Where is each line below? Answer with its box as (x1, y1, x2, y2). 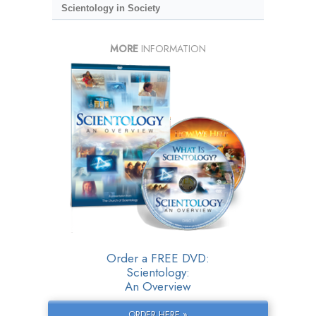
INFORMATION (138, 42, 206, 56)
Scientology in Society (61, 3, 160, 14)
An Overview (125, 278, 191, 296)
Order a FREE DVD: (107, 250, 209, 267)
